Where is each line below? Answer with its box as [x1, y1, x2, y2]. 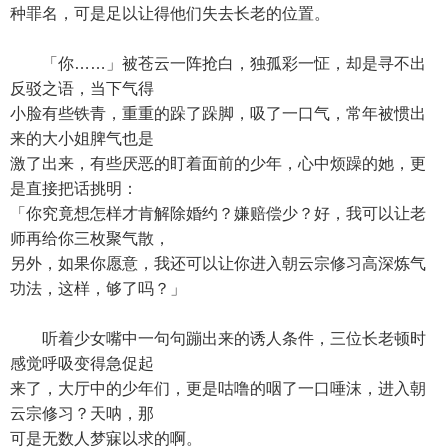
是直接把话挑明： [10, 180, 138, 197]
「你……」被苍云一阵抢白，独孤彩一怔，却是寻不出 [10, 55, 426, 72]
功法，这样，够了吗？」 [10, 280, 186, 297]
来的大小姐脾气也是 [10, 130, 154, 147]
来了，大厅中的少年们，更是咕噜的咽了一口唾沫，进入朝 [10, 380, 426, 397]
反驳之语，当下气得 [10, 80, 154, 97]
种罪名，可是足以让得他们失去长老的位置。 [10, 5, 330, 22]
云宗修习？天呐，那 [10, 405, 154, 422]
